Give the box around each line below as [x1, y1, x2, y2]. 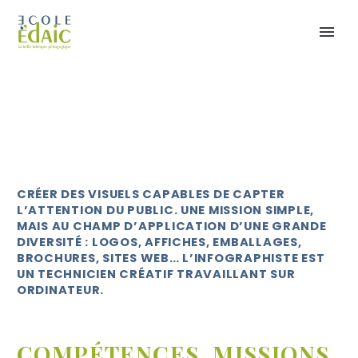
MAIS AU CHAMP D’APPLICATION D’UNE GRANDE [17, 217, 327, 234]
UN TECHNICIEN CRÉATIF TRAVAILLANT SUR [17, 265, 296, 282]
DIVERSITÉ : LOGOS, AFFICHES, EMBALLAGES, [17, 233, 302, 250]
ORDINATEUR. [17, 280, 107, 298]
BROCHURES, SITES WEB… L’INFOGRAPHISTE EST [17, 249, 325, 266]
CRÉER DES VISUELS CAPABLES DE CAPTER [17, 185, 285, 202]
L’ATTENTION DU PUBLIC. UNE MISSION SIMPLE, [17, 201, 315, 218]
